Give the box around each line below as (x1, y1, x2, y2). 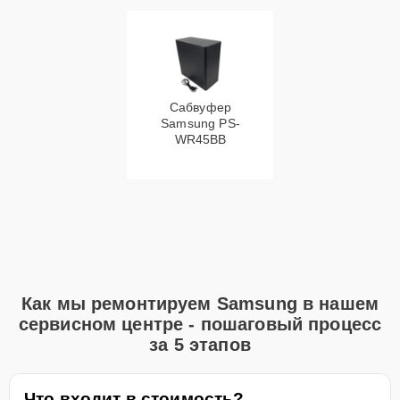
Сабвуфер (169, 100, 232, 114)
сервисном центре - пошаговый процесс (18, 314, 382, 334)
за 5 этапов (149, 335, 251, 354)
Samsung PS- (161, 116, 240, 130)
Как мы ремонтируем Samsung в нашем (21, 294, 379, 313)
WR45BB (174, 132, 227, 146)
